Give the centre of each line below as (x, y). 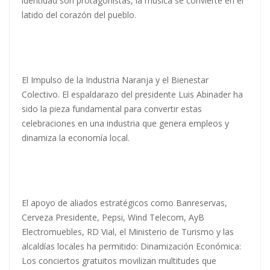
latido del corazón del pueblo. (79, 15)
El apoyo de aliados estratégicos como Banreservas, (124, 203)
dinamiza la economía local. (76, 138)
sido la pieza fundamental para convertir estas (112, 109)
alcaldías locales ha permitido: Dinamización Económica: (131, 246)
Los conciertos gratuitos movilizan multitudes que (119, 261)
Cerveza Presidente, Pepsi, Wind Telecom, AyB (113, 218)
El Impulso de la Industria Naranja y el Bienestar (115, 80)
